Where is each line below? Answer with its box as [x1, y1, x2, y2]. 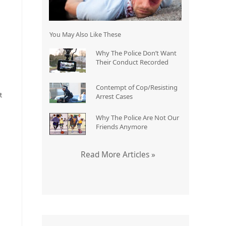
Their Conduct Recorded [96, 57, 169, 67]
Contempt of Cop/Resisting [96, 82, 178, 92]
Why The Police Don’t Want [96, 48, 177, 58]
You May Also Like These [49, 30, 121, 39]
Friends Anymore [96, 122, 148, 132]
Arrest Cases [96, 91, 133, 101]
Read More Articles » [80, 149, 155, 160]
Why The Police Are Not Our [96, 113, 180, 123]
